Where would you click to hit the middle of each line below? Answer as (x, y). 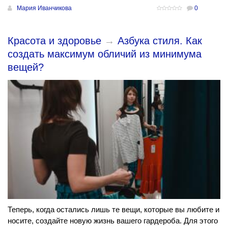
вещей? (26, 67)
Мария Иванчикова (44, 8)
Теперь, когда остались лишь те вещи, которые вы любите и (113, 210)
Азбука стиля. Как (160, 41)
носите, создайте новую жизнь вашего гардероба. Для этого (113, 221)
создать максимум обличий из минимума (105, 54)
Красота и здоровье (54, 41)
